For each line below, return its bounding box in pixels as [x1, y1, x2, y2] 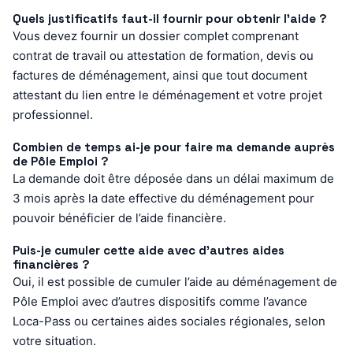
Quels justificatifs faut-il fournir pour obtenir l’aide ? [13, 10, 327, 26]
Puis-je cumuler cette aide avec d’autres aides [13, 242, 284, 258]
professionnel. [13, 106, 93, 122]
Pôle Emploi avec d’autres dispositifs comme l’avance [13, 293, 307, 309]
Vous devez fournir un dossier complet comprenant [13, 28, 299, 43]
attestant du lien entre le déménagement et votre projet [13, 87, 322, 102]
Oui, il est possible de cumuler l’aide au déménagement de [13, 273, 337, 289]
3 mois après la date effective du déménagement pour [13, 190, 314, 206]
